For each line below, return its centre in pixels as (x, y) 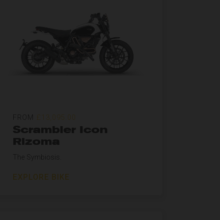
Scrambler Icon (60, 130)
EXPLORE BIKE (41, 177)
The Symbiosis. (37, 157)
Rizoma (36, 141)
